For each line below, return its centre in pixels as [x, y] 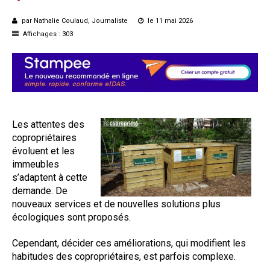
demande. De [40, 190]
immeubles [36, 164]
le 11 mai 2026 [169, 20]
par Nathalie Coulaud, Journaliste [75, 20]
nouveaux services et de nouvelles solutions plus [116, 204]
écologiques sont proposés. [71, 217]
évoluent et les [43, 151]
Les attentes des [48, 124]
